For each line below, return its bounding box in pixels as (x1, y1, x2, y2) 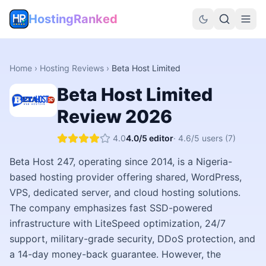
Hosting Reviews (40, 63, 104, 73)
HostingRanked (28, 12, 118, 26)
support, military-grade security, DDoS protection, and (9, 233, 255, 245)
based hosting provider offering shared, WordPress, (9, 171, 242, 183)
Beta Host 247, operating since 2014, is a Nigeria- (9, 156, 232, 167)
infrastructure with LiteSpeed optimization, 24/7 (9, 217, 226, 229)
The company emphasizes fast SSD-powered (9, 202, 213, 214)
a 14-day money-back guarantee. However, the (9, 248, 221, 260)
